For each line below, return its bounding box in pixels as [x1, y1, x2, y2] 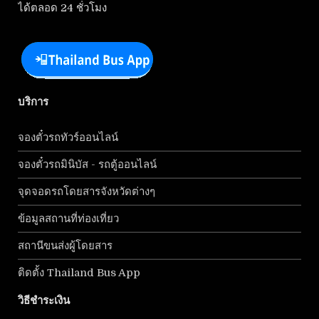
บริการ [18, 95, 49, 109]
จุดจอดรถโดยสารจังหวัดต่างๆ [18, 184, 156, 198]
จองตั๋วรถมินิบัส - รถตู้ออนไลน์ [18, 157, 157, 171]
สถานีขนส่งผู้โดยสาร [18, 239, 113, 252]
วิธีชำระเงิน [18, 293, 73, 307]
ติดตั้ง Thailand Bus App [18, 266, 141, 279]
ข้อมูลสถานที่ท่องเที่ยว [18, 211, 120, 225]
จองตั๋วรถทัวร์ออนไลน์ [18, 130, 119, 144]
